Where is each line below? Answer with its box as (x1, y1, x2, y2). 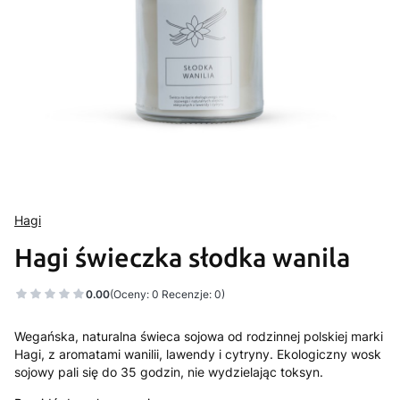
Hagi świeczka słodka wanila (14, 243, 350, 272)
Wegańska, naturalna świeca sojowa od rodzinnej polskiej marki (14, 329, 383, 344)
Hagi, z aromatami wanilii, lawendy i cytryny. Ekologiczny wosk (14, 346, 381, 362)
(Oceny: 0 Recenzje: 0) (110, 287, 225, 301)
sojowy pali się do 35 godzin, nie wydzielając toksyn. (14, 364, 323, 379)
